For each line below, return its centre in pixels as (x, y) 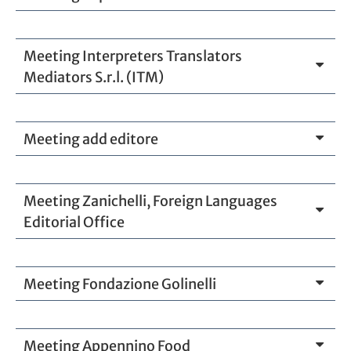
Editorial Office (74, 222)
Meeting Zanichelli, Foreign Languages (150, 201)
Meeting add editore (91, 139)
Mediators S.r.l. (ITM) (94, 77)
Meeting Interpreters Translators (133, 56)
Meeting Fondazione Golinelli (120, 284)
